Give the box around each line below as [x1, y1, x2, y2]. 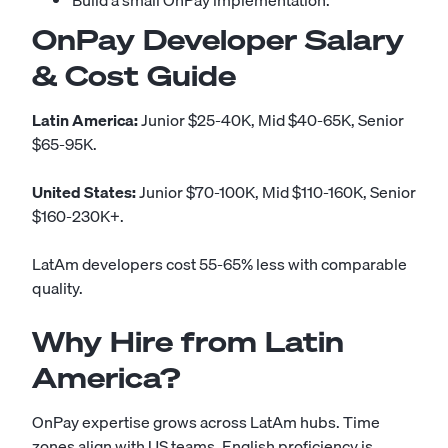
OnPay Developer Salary [32, 21, 404, 58]
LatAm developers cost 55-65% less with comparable [32, 251, 407, 277]
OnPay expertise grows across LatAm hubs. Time [32, 409, 380, 435]
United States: [32, 179, 136, 205]
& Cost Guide [32, 57, 236, 94]
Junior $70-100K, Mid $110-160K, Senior [136, 179, 416, 205]
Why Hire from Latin [32, 323, 344, 360]
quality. [32, 275, 83, 301]
